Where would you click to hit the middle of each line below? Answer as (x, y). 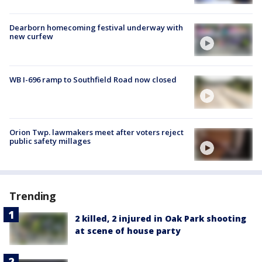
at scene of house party (128, 230)
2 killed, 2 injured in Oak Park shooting (161, 218)
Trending (33, 196)
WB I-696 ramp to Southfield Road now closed (93, 80)
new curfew (31, 37)
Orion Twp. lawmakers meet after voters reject (96, 132)
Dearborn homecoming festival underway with (96, 28)
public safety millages (50, 141)
